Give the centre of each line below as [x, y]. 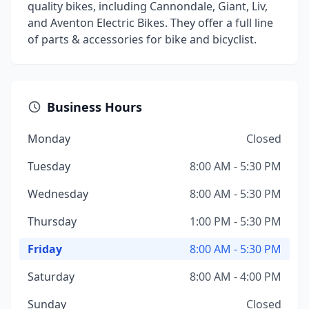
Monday [49, 139]
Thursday [52, 221]
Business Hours [94, 107]
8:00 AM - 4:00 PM [236, 277]
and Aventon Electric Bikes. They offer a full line [150, 23]
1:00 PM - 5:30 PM [236, 221]
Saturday [51, 277]
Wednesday [58, 194]
